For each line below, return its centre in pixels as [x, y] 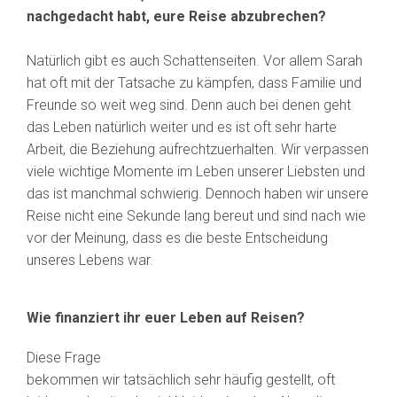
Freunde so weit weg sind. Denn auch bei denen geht [189, 105]
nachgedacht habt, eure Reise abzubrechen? [176, 17]
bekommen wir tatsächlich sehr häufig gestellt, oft [181, 380]
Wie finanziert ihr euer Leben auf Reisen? [166, 318]
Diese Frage [64, 358]
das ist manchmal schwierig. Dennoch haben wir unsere [198, 194]
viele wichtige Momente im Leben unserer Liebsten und [196, 172]
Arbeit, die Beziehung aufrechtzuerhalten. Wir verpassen [198, 150]
